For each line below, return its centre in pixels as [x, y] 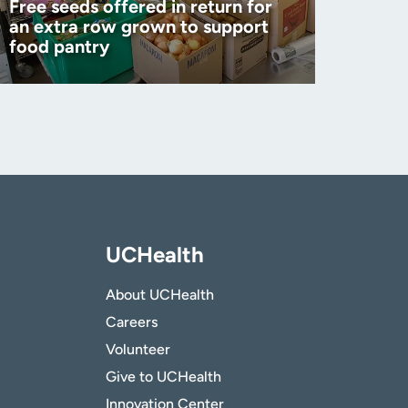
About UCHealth [159, 295]
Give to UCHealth [163, 377]
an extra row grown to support [139, 27]
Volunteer [138, 350]
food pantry [60, 47]
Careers [131, 322]
